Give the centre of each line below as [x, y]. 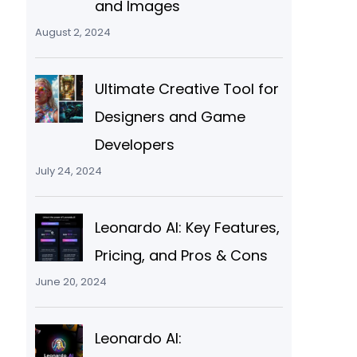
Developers [134, 144]
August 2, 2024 [73, 32]
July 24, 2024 [68, 171]
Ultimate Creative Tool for [186, 88]
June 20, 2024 [71, 281]
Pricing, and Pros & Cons [181, 255]
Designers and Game [170, 116]
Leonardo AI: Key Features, [187, 227]
